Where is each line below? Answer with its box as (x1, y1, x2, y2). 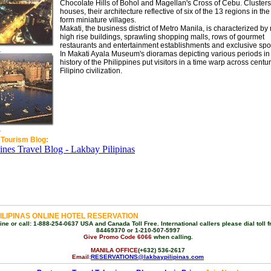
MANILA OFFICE (91, 247, 138, 253)
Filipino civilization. (60, 67, 122, 75)
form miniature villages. (60, 16, 136, 24)
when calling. (151, 233, 193, 240)
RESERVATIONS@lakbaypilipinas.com (91, 253, 204, 260)
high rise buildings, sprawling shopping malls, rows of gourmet (60, 33, 264, 41)
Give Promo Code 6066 (83, 233, 152, 240)
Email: (72, 253, 91, 260)
